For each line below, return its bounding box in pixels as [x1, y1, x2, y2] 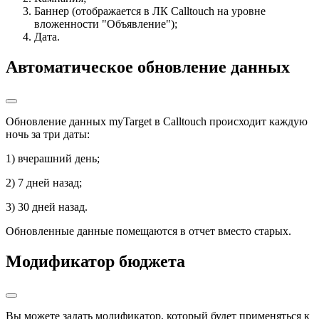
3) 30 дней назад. [6, 201, 88, 214]
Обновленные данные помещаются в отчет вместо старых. [6, 225, 291, 238]
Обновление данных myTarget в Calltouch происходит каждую [6, 115, 308, 128]
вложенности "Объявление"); [34, 18, 177, 31]
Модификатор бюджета [6, 252, 185, 271]
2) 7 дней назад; [6, 177, 82, 189]
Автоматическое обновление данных [6, 58, 290, 77]
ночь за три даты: [6, 128, 90, 141]
